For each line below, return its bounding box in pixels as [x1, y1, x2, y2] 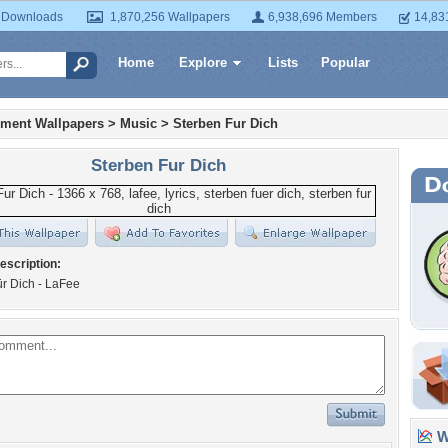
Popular [321, 55, 370, 70]
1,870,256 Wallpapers [110, 10, 230, 24]
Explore [179, 55, 227, 70]
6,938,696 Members [268, 10, 377, 24]
